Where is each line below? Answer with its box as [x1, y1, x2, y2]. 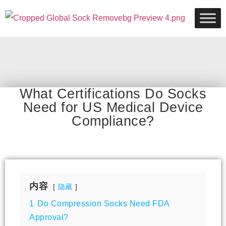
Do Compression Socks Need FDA [37, 199, 169, 208]
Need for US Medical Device [23, 100, 203, 115]
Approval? [29, 212, 69, 221]
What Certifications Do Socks [20, 86, 206, 101]
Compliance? [72, 114, 154, 129]
